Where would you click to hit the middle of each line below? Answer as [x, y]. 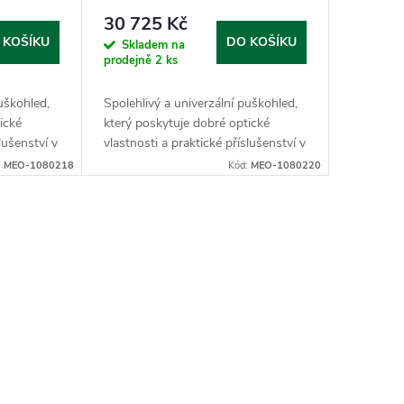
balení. [121, 162]
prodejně [129, 60]
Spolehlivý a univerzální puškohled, [200, 103]
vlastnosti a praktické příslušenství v [204, 142]
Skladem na [153, 45]
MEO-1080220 [285, 165]
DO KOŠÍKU [261, 41]
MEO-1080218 [38, 165]
